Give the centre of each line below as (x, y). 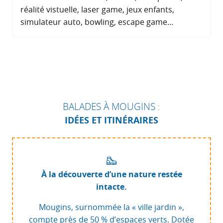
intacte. (111, 187)
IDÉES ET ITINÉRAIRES (111, 120)
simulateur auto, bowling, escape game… (97, 22)
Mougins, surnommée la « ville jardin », (111, 207)
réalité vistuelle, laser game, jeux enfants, (97, 10)
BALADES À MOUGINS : (111, 107)
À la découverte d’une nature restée (111, 174)
